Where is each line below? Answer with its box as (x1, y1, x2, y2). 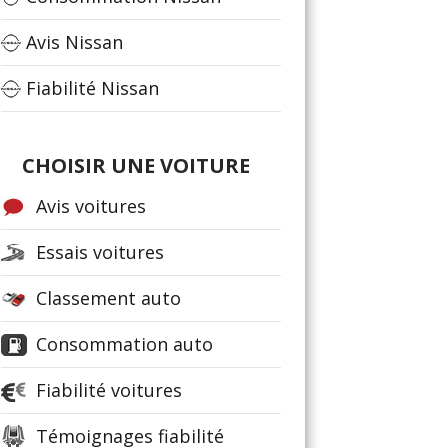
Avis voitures (36, 194, 146, 218)
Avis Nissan (26, 30, 123, 54)
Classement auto (36, 286, 181, 310)
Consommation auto (36, 332, 213, 356)
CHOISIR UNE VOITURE (22, 152, 250, 179)
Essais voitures (36, 240, 164, 264)
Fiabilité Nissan (26, 76, 159, 100)
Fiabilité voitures (36, 378, 182, 402)
